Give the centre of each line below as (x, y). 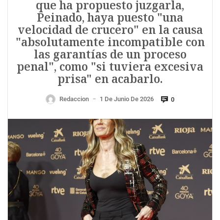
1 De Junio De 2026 (127, 99)
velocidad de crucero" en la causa (110, 30)
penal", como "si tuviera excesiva (110, 67)
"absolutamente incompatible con (110, 42)
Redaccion (74, 99)
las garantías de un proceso (110, 55)
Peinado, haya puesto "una (110, 18)
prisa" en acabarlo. (110, 79)
